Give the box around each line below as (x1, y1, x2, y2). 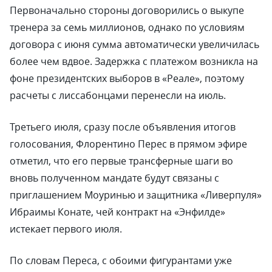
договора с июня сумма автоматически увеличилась (10, 38, 259, 51)
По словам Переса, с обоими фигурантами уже (10, 254, 232, 267)
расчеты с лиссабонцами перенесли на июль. (10, 89, 226, 102)
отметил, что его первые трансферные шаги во (10, 154, 233, 168)
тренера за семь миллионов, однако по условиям (10, 21, 245, 34)
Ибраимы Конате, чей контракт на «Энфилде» (10, 205, 225, 219)
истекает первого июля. (10, 222, 122, 236)
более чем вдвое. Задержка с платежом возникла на (10, 55, 258, 68)
